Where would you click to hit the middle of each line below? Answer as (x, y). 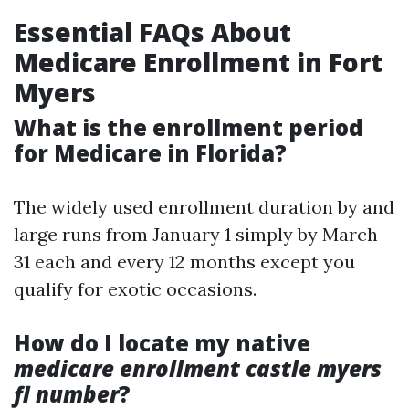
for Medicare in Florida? (150, 153)
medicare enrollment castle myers (198, 368)
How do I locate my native (162, 343)
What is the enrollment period (189, 127)
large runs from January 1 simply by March (196, 234)
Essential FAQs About (152, 32)
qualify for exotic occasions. (135, 289)
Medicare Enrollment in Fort (198, 62)
